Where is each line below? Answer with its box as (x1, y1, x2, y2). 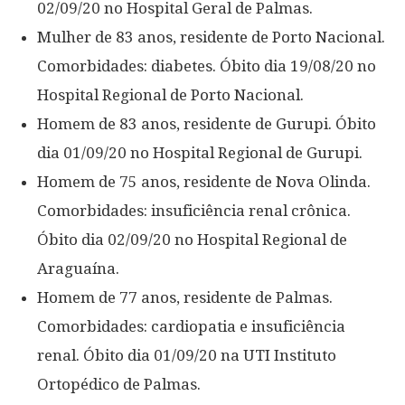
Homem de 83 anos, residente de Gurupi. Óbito (37, 115, 376, 133)
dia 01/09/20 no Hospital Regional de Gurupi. (37, 144, 363, 162)
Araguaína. (37, 259, 119, 278)
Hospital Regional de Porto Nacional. (37, 86, 304, 104)
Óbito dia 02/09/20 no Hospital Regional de (37, 231, 347, 249)
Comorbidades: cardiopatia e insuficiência (37, 317, 345, 335)
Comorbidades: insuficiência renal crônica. (37, 202, 351, 220)
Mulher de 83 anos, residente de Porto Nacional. (37, 28, 385, 46)
